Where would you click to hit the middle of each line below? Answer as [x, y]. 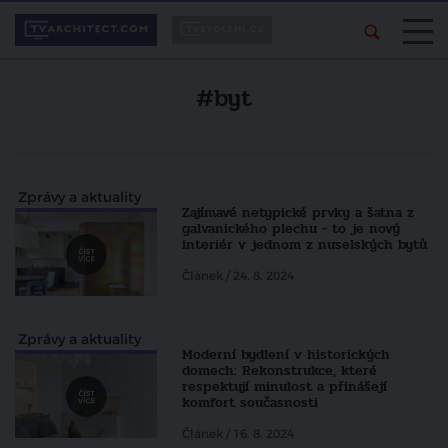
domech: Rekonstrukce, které [280, 371]
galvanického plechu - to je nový [291, 228]
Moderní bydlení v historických [286, 355]
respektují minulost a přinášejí [285, 387]
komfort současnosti [250, 403]
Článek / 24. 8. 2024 [238, 276]
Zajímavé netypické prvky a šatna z [298, 212]
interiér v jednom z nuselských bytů [305, 244]
